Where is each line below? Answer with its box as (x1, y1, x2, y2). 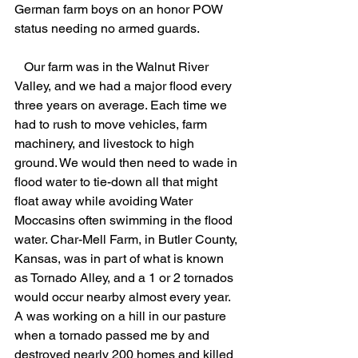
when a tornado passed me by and (14, 328, 213, 343)
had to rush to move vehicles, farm (14, 117, 210, 132)
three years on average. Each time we (14, 97, 230, 113)
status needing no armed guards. (14, 21, 200, 36)
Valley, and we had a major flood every (14, 78, 235, 93)
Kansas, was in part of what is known (14, 251, 227, 266)
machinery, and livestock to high (14, 136, 197, 151)
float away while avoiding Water (14, 193, 196, 209)
